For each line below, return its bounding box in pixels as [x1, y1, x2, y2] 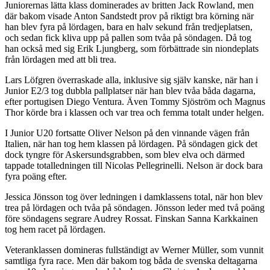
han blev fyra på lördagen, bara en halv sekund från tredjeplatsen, [5, 21, 253, 32]
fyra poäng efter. [5, 171, 67, 181]
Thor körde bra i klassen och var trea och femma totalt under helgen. [5, 107, 264, 118]
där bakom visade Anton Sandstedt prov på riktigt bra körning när [5, 10, 254, 21]
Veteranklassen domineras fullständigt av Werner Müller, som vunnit [5, 244, 263, 255]
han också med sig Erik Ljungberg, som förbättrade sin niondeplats [5, 43, 259, 54]
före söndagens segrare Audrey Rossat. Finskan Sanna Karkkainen [5, 213, 258, 224]
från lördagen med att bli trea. [5, 54, 116, 64]
